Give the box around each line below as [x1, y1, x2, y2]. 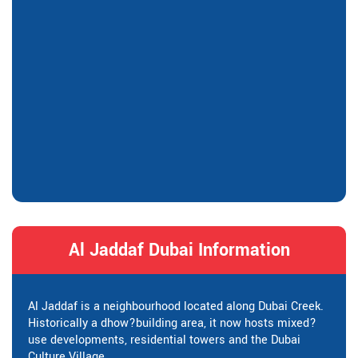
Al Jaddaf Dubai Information [68, 237, 290, 263]
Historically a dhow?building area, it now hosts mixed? [28, 314, 316, 332]
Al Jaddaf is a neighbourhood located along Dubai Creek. [28, 297, 324, 315]
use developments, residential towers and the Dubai [28, 331, 300, 348]
